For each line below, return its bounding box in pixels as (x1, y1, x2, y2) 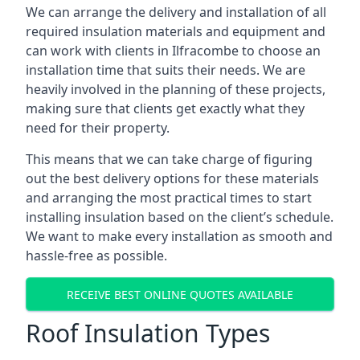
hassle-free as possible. (26, 247, 167, 264)
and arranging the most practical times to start (26, 189, 312, 207)
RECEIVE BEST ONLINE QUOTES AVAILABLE (67, 286, 293, 302)
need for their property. (26, 119, 170, 137)
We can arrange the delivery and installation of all (26, 3, 326, 21)
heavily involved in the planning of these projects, (26, 80, 325, 98)
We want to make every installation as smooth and (26, 227, 333, 245)
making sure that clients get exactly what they (26, 100, 305, 117)
